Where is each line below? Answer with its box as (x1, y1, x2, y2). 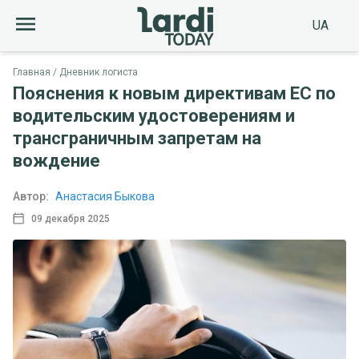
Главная (13, 67, 50, 78)
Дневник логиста (59, 67, 138, 78)
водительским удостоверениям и (13, 106, 295, 126)
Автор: (13, 190, 49, 203)
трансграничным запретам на (13, 128, 261, 148)
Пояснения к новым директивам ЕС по (13, 83, 336, 103)
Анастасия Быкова (55, 190, 155, 203)
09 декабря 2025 (30, 212, 110, 224)
